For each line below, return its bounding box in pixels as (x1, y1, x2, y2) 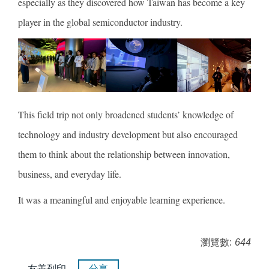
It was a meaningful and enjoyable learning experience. (18, 193, 225, 207)
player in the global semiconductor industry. (18, 16, 183, 29)
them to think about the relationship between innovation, (18, 148, 230, 161)
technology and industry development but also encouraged (18, 128, 238, 141)
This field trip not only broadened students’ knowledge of (18, 108, 234, 121)
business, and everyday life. (18, 168, 121, 181)
